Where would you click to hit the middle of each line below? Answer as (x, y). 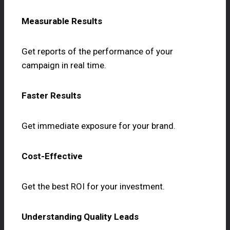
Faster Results (51, 96)
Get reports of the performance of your (97, 52)
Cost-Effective (52, 156)
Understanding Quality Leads (80, 217)
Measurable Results (62, 21)
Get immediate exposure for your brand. (99, 126)
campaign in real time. (64, 65)
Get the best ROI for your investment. (93, 187)
